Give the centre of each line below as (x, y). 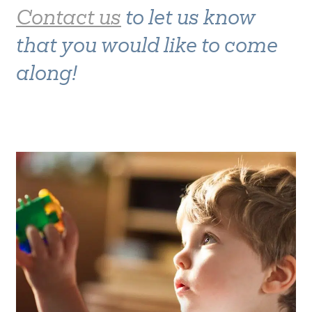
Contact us (69, 19)
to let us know (188, 19)
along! (47, 75)
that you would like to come (147, 47)
